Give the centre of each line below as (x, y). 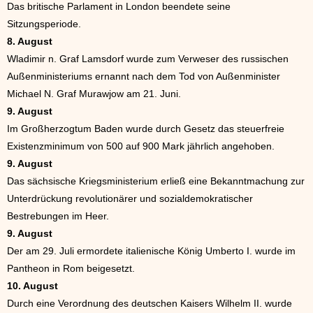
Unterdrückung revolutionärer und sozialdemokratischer (130, 199)
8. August (30, 42)
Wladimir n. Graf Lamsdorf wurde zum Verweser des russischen (148, 59)
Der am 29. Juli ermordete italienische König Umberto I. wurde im (151, 251)
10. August (32, 286)
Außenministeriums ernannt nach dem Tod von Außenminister (144, 77)
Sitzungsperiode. (44, 24)
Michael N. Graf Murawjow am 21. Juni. (94, 94)
